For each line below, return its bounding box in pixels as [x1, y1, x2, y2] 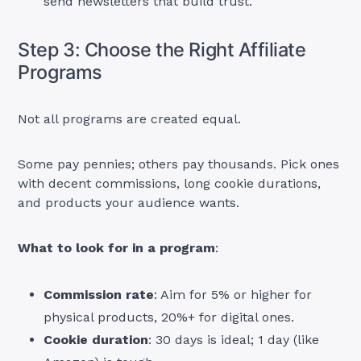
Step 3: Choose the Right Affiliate [18, 38, 306, 62]
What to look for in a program [18, 240, 216, 256]
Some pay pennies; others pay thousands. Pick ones [18, 156, 340, 172]
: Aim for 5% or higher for [154, 287, 313, 303]
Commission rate [44, 287, 155, 303]
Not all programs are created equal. [18, 111, 242, 127]
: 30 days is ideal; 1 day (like [148, 332, 320, 348]
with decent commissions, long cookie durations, [18, 176, 322, 192]
